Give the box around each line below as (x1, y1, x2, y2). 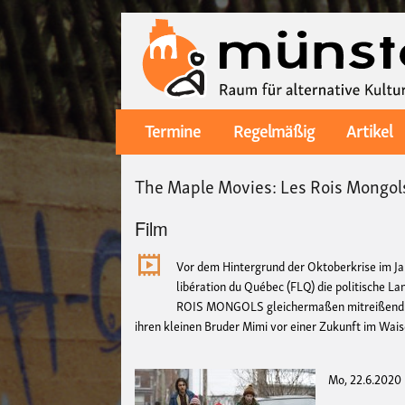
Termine (145, 115, 202, 145)
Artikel (345, 115, 392, 145)
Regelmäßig (232, 115, 315, 145)
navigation (115, 144, 181, 168)
